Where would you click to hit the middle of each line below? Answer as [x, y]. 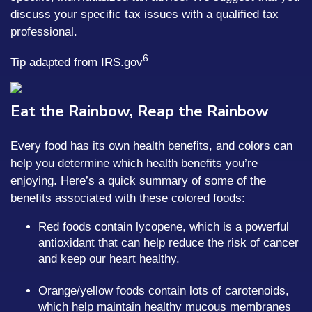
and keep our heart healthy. [109, 259]
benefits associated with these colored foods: [128, 198]
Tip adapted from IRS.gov [77, 62]
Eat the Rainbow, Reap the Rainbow [140, 111]
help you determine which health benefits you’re [134, 163]
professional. [44, 32]
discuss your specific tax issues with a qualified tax [145, 14]
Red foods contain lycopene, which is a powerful [164, 227]
